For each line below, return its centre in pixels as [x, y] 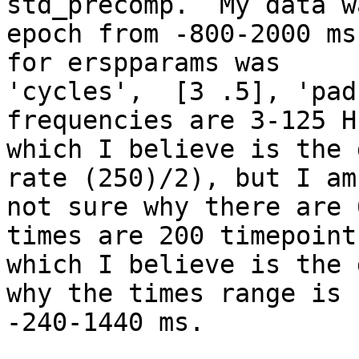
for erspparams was [143, 63]
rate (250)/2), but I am [182, 178]
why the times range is [174, 294]
